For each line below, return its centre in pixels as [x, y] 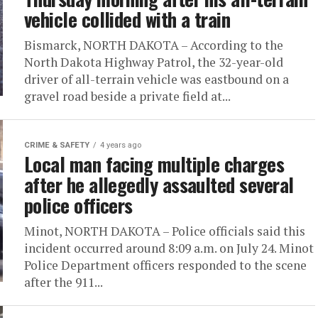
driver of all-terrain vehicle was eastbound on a [157, 79]
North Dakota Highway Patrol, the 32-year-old [154, 62]
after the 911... [64, 282]
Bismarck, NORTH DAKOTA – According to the [154, 45]
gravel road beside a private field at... [127, 96]
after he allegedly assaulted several [159, 185]
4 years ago [121, 145]
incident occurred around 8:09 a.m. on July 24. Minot [169, 248]
